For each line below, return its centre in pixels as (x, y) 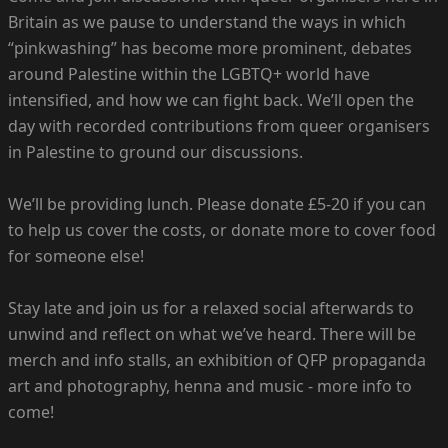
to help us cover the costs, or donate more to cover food (222, 230)
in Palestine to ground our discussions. (155, 152)
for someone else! (76, 256)
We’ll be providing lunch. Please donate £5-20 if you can (217, 204)
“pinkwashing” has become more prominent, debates (210, 48)
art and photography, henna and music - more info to (210, 386)
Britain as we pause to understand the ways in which (207, 22)
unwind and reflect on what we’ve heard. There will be (212, 334)
